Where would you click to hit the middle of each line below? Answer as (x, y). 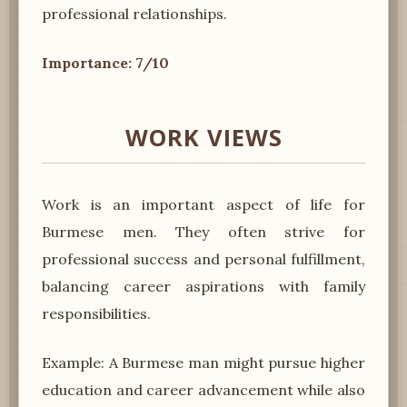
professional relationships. (134, 13)
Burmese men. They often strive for (203, 231)
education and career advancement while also (203, 389)
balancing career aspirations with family (203, 286)
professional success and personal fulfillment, (203, 258)
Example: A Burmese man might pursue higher (203, 362)
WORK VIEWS (203, 137)
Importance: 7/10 (105, 62)
